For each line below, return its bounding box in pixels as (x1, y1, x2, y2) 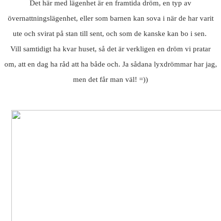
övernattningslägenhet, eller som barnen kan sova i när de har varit (7, 14, 214, 23)
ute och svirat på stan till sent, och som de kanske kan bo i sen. (12, 30, 209, 38)
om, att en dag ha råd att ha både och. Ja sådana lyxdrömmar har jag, (4, 60, 217, 69)
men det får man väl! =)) (73, 75, 148, 84)
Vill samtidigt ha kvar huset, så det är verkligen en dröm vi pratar (10, 45, 211, 53)
